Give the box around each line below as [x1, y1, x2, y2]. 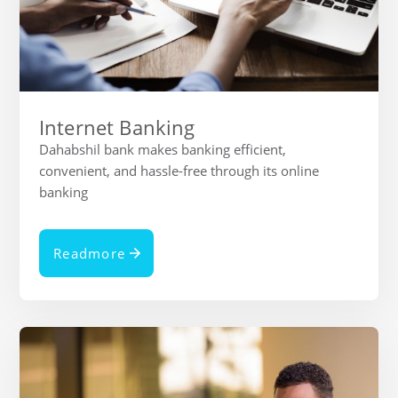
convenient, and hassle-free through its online [39, 161, 319, 179]
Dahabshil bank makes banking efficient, [39, 139, 286, 158]
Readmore [53, 243, 125, 262]
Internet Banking [39, 113, 195, 140]
